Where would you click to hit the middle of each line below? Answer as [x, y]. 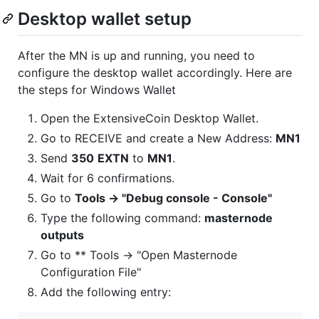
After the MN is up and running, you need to [136, 55]
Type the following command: [122, 218]
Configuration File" [91, 272]
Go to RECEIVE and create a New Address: [158, 138]
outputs [62, 235]
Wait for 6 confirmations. [108, 178]
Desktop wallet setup [105, 19]
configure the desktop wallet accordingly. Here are [155, 72]
